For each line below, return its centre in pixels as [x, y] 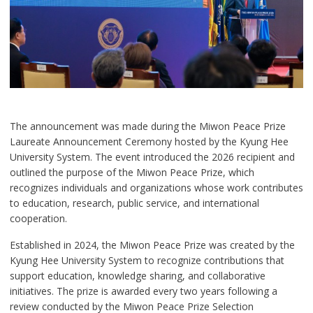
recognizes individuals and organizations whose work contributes [156, 188]
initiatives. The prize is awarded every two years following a [143, 291]
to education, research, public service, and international [134, 203]
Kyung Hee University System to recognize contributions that [147, 261]
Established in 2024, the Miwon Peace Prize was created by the [152, 245]
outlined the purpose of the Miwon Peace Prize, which [132, 173]
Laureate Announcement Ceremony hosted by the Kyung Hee [149, 142]
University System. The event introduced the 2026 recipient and [152, 157]
